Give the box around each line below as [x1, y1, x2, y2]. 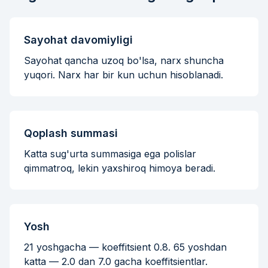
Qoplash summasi [24, 127, 118, 140]
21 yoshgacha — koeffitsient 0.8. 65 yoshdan [24, 241, 227, 254]
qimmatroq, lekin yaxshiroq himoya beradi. [24, 162, 215, 175]
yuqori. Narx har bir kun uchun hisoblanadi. [24, 69, 223, 81]
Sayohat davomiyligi [24, 33, 133, 47]
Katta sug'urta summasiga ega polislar [24, 148, 196, 160]
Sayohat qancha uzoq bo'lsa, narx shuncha [24, 54, 224, 67]
